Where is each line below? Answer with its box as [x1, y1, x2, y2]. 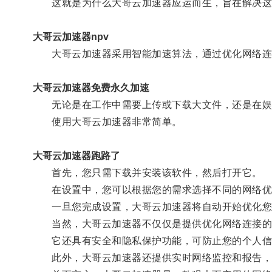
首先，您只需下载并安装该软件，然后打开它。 [32, 167, 262, 178]
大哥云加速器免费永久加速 [32, 82, 149, 93]
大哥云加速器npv [32, 31, 109, 42]
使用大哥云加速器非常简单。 [32, 116, 182, 127]
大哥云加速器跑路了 [32, 150, 120, 161]
